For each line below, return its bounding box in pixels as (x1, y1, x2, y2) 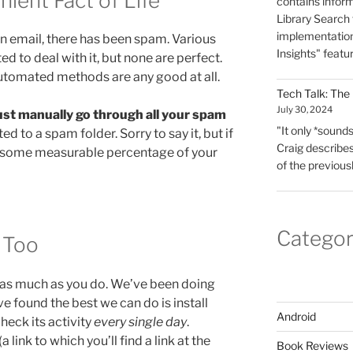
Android (276, 309, 316, 323)
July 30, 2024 (276, 104, 333, 116)
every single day (94, 314, 187, 329)
